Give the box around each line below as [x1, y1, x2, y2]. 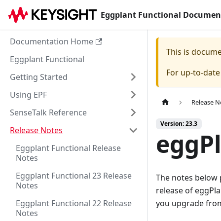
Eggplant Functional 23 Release [16, 170, 132, 181]
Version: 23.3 [160, 119, 197, 128]
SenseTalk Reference [10, 107, 87, 118]
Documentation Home [10, 36, 93, 47]
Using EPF [10, 89, 47, 100]
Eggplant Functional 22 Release [16, 198, 132, 209]
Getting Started [10, 72, 68, 82]
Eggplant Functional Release [16, 143, 121, 153]
